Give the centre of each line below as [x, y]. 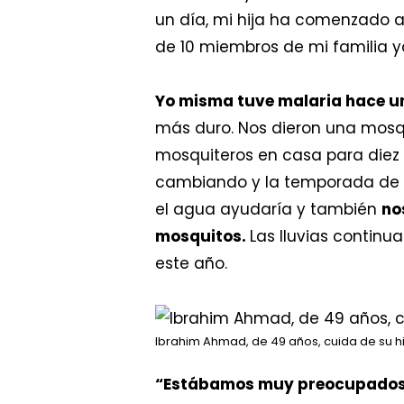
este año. [191, 264]
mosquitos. [202, 237]
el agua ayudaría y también [268, 210]
